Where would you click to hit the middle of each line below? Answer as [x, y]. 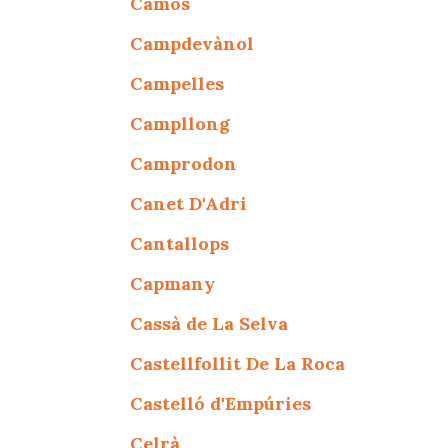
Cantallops [180, 243]
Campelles [177, 83]
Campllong [180, 123]
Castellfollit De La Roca [238, 363]
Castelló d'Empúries [221, 403]
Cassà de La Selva [209, 323]
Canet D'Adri [189, 203]
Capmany [173, 283]
